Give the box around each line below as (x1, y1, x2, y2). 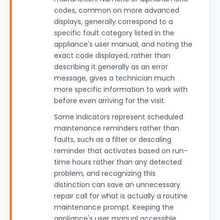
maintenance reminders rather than (54, 123, 179, 133)
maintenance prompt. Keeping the (54, 202, 174, 212)
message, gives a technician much (54, 73, 175, 83)
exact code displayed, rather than (54, 51, 170, 60)
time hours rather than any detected (54, 157, 182, 167)
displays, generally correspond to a (54, 17, 173, 27)
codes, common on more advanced (54, 5, 179, 15)
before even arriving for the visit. (54, 96, 165, 106)
